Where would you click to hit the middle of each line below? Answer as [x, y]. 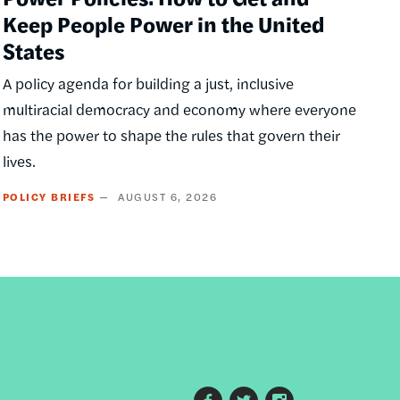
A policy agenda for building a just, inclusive [148, 83]
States [33, 50]
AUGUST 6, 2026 [168, 197]
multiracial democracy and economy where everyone [179, 109]
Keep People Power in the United [163, 24]
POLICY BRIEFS [49, 197]
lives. [19, 161]
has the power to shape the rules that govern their [171, 135]
